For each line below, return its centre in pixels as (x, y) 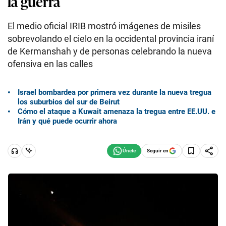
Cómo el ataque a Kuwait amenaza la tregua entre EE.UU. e (117, 111)
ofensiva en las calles (50, 64)
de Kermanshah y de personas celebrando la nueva (110, 51)
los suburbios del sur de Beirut (69, 102)
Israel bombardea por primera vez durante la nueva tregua (115, 92)
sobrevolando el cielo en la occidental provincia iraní (111, 39)
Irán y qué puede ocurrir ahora (67, 121)
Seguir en (158, 150)
